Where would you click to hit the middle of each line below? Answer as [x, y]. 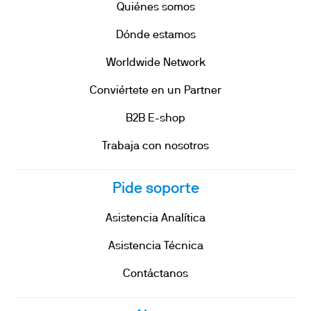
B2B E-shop [155, 119]
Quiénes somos [155, 8]
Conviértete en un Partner [155, 91]
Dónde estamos [155, 35]
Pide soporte [155, 189]
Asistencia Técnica [155, 246]
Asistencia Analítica [155, 219]
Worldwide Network [155, 63]
